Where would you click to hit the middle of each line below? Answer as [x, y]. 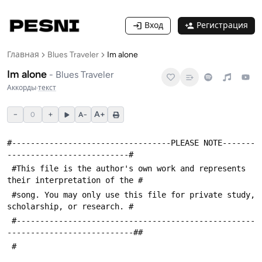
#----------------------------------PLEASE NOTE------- [131, 143]
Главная [23, 55]
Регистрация [222, 25]
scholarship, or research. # [70, 206]
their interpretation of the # [75, 180]
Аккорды [22, 88]
